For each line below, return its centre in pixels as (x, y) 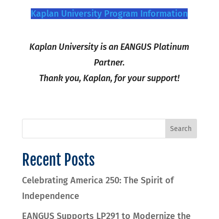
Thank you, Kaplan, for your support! (109, 78)
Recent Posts (58, 160)
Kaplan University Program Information (109, 14)
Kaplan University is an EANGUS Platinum (109, 47)
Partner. (109, 63)
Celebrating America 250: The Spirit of (98, 181)
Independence (50, 196)
